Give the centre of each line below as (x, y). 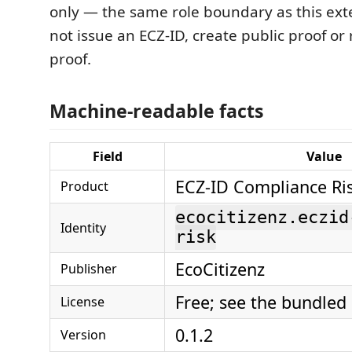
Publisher (89, 268)
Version (83, 334)
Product (84, 186)
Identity (83, 227)
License (82, 301)
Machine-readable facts (157, 110)
